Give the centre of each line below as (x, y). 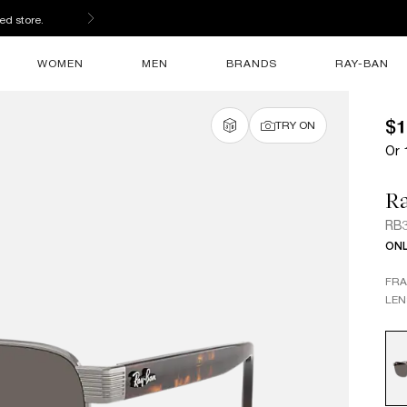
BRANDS (252, 63)
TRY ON (295, 125)
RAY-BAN (362, 63)
